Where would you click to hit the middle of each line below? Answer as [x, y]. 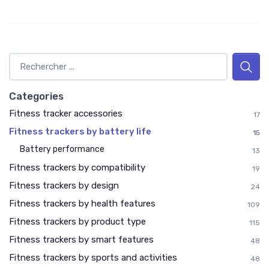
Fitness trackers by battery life [80, 131]
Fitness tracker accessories [66, 113]
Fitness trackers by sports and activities [93, 257]
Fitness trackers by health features [82, 203]
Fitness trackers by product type [77, 221]
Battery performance [62, 149]
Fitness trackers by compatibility [77, 167]
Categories [36, 96]
